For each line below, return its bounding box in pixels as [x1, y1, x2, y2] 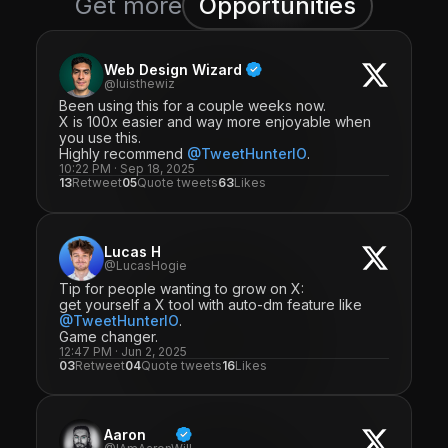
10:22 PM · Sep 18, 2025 [59, 161, 196, 177]
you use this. [59, 129, 142, 147]
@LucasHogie [104, 258, 188, 274]
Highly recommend [59, 145, 188, 163]
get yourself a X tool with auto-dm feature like [59, 295, 363, 313]
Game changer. [59, 327, 159, 345]
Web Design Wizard [104, 60, 243, 78]
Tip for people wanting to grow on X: [59, 279, 325, 297]
